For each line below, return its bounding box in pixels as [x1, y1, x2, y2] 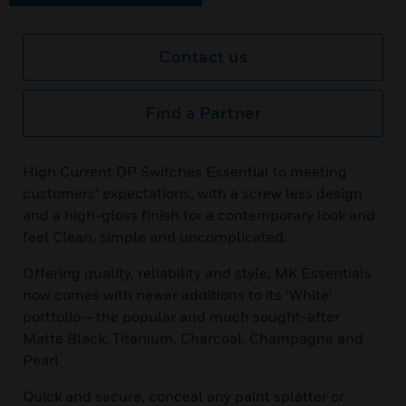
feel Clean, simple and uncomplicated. [23, 227, 287, 246]
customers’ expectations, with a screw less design [23, 184, 362, 202]
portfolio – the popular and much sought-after [23, 307, 340, 325]
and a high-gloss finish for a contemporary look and [23, 206, 375, 224]
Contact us [159, 47, 247, 66]
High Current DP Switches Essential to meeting [23, 162, 347, 180]
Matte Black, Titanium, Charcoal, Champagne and [23, 329, 363, 347]
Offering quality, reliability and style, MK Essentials [23, 264, 372, 282]
